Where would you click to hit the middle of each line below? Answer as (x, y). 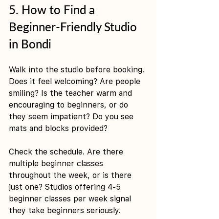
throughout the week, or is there (71, 175)
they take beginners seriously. (65, 210)
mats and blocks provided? (58, 128)
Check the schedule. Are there (67, 152)
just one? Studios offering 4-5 (66, 187)
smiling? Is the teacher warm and (72, 93)
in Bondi (30, 44)
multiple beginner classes (57, 163)
